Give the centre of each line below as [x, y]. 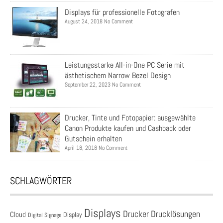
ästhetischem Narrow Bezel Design [118, 76]
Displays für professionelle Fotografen [122, 12]
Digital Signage [45, 215]
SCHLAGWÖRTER [41, 181]
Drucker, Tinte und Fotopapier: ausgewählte [130, 118]
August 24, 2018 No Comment [99, 22]
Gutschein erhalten [93, 139]
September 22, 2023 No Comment [103, 85]
